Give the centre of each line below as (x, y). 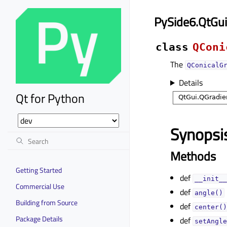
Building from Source (47, 202)
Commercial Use (40, 186)
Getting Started (39, 170)
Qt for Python (50, 98)
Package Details (39, 218)
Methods (193, 156)
